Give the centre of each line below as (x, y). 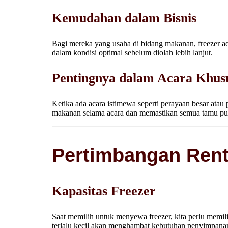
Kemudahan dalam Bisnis (126, 18)
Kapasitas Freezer (104, 191)
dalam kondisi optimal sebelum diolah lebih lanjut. (132, 53)
